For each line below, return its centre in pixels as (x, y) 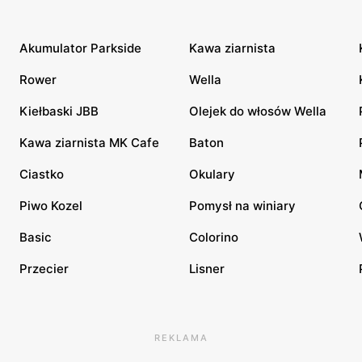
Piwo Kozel (51, 205)
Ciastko (42, 174)
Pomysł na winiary (242, 205)
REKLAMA (181, 337)
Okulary (212, 174)
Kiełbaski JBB (59, 111)
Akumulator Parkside (80, 48)
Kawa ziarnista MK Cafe (89, 142)
